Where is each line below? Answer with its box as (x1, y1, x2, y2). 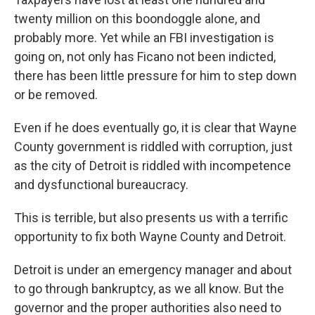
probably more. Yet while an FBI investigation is (14, 30, 274, 45)
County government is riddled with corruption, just (14, 139, 292, 154)
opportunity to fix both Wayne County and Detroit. (14, 229, 286, 244)
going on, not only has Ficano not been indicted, (14, 49, 276, 64)
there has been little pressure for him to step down (14, 68, 297, 83)
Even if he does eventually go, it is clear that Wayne (14, 120, 297, 135)
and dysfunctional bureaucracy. (14, 177, 188, 192)
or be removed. (14, 87, 98, 102)
